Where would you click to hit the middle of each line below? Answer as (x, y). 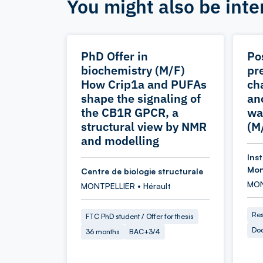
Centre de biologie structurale (142, 171)
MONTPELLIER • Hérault (126, 186)
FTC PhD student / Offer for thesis (140, 216)
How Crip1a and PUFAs (144, 84)
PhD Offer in (114, 56)
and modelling (120, 141)
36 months (103, 232)
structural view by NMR (144, 127)
